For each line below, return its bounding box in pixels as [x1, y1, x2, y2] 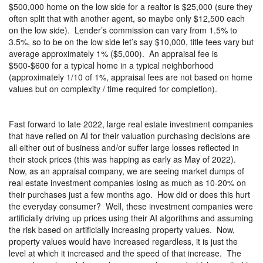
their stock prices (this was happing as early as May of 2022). [9, 153, 236, 165]
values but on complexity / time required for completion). [9, 82, 217, 95]
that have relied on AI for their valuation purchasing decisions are [9, 129, 250, 141]
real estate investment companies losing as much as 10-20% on [9, 176, 246, 188]
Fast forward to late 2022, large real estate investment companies [9, 117, 253, 130]
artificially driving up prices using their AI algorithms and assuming [9, 211, 253, 224]
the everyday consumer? [9, 200, 101, 212]
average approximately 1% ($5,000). [9, 47, 144, 59]
